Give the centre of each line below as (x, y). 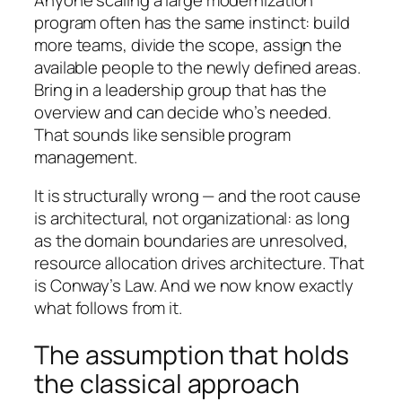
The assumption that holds (192, 354)
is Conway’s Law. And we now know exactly (194, 286)
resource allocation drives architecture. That (199, 263)
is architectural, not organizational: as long (192, 218)
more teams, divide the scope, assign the (188, 44)
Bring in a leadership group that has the (180, 89)
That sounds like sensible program (162, 134)
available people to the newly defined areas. (197, 67)
